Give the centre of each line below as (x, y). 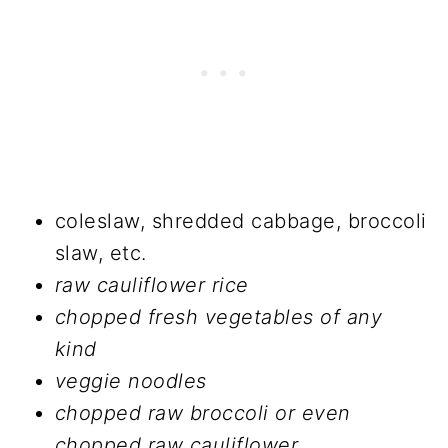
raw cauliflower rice (151, 284)
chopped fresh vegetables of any (218, 316)
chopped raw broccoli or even (202, 412)
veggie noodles (130, 380)
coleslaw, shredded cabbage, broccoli (240, 220)
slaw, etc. (100, 252)
